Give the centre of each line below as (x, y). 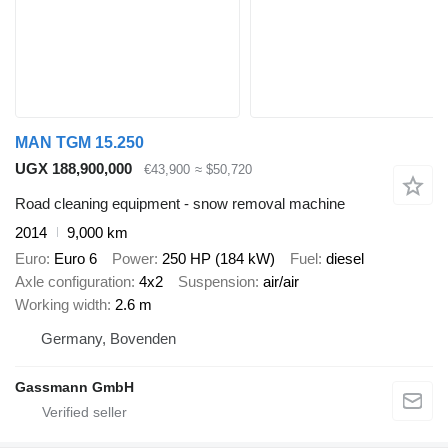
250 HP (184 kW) (218, 259)
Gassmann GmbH (74, 387)
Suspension (216, 282)
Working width (61, 305)
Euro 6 (75, 259)
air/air (281, 282)
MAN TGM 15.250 (79, 143)
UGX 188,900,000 (73, 169)
